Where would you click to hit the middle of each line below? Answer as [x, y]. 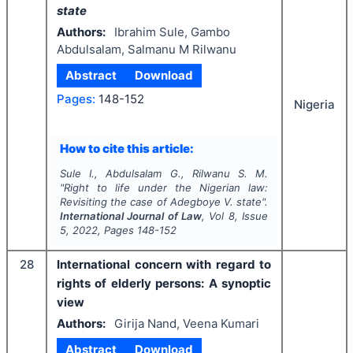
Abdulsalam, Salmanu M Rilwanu [147, 49]
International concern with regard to [164, 265]
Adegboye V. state [216, 202]
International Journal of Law [130, 216]
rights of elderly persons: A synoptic [164, 284]
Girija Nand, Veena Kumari [186, 323]
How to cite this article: [126, 148]
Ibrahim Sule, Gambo [172, 32]
